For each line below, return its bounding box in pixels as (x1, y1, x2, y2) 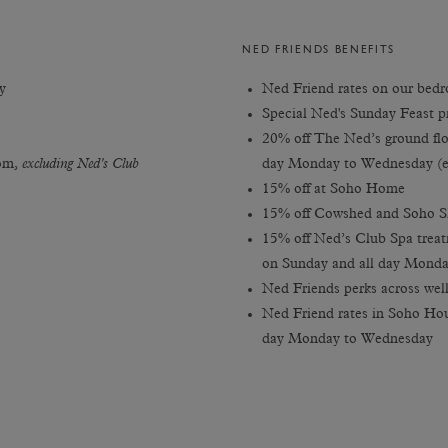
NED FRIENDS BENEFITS (242, 45, 395, 56)
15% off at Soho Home (262, 182, 406, 196)
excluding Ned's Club (22, 157, 139, 171)
